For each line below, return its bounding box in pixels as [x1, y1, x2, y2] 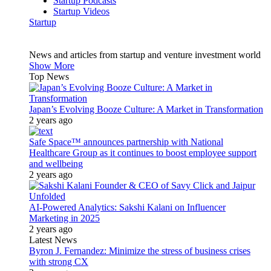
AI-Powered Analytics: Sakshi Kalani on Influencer [29, 202, 226, 212]
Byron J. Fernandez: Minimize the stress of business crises [29, 246, 250, 256]
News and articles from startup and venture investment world [29, 50, 261, 60]
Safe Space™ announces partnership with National [29, 137, 223, 147]
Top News [29, 71, 69, 82]
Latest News [29, 235, 77, 245]
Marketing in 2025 [29, 213, 100, 223]
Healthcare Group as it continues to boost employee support [29, 148, 256, 158]
